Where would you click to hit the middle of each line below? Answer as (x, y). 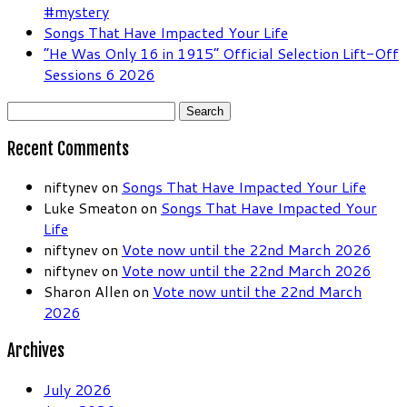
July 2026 (77, 389)
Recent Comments (68, 149)
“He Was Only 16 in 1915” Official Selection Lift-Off (221, 53)
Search (29, 108)
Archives (36, 351)
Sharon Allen (86, 292)
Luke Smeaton (90, 208)
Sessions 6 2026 (99, 74)
